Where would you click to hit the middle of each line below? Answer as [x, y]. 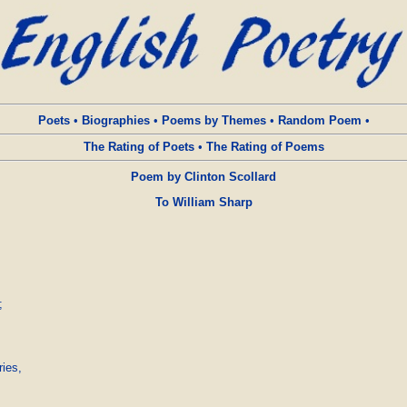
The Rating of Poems [265, 147]
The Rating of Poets [139, 147]
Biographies [115, 120]
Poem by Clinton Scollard [203, 177]
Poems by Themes [213, 120]
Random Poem [319, 120]
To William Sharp [203, 202]
